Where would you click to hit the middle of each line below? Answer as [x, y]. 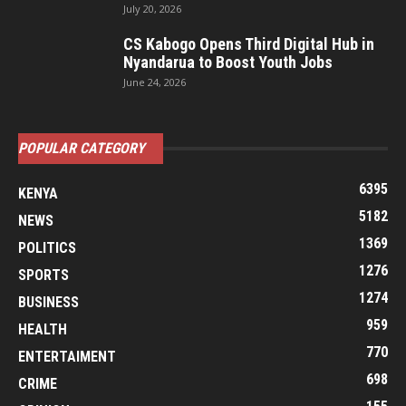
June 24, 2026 [155, 82]
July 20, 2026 [152, 9]
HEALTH [43, 329]
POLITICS [47, 248]
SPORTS [43, 275]
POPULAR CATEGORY [82, 148]
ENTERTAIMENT [67, 357]
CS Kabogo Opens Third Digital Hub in [249, 44]
